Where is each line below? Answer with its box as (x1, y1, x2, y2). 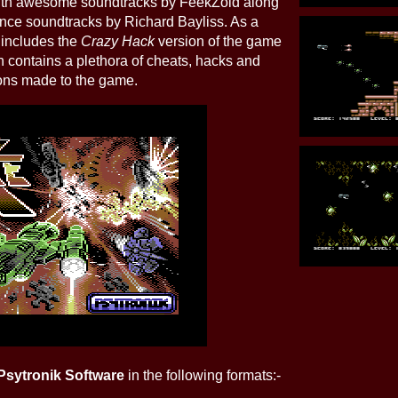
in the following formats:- (124, 368, 281, 383)
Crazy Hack (81, 34, 155, 49)
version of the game (155, 34, 282, 49)
